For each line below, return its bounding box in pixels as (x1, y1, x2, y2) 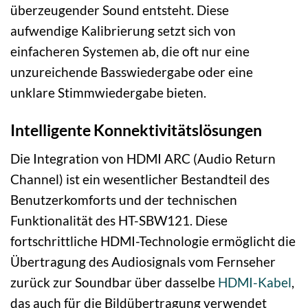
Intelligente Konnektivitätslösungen (10, 120, 262, 140)
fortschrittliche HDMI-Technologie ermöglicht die (10, 232, 296, 249)
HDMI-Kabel (218, 274, 291, 290)
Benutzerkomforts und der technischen (10, 191, 237, 208)
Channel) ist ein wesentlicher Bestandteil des (10, 170, 269, 187)
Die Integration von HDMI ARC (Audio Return (10, 150, 276, 166)
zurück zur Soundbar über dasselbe (10, 274, 218, 290)
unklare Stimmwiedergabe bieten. (10, 85, 206, 101)
